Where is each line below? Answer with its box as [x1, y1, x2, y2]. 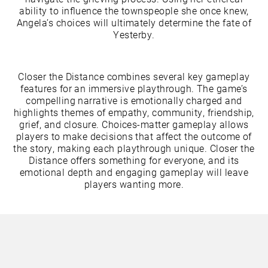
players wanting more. [84, 178, 184, 190]
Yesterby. [113, 28, 155, 41]
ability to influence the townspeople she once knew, [19, 4, 249, 17]
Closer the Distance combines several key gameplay [18, 70, 250, 83]
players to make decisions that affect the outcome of [16, 130, 252, 142]
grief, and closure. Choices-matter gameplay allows [19, 118, 249, 130]
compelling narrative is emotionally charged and [26, 94, 242, 106]
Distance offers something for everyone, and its [29, 154, 239, 166]
